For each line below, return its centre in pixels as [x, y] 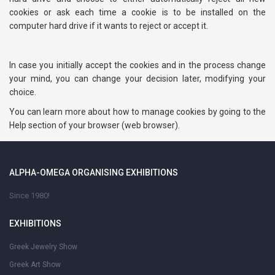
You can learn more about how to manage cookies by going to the [137, 112]
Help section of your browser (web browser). [95, 125]
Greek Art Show [35, 265]
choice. [23, 92]
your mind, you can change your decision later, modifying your [137, 79]
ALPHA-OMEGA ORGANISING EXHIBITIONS [94, 172]
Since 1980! [29, 196]
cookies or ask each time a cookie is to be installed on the [137, 12]
